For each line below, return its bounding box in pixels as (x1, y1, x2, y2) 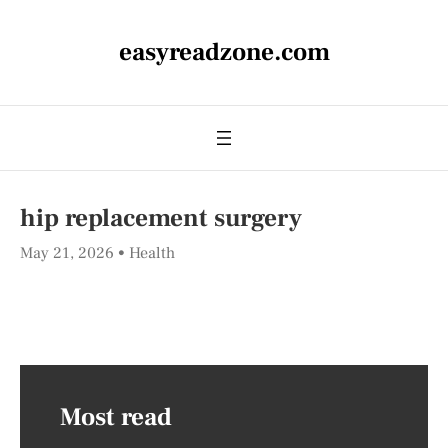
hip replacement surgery (20, 202, 302, 234)
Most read (60, 401, 172, 433)
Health (129, 243, 175, 263)
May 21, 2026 (20, 243, 118, 263)
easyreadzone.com (118, 36, 330, 68)
